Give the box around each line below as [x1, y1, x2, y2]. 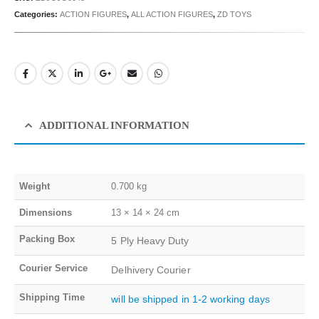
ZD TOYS [217, 9, 251, 19]
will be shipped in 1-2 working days [111, 293, 270, 305]
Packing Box [19, 233, 75, 244]
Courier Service [19, 262, 88, 273]
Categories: [14, 9, 60, 19]
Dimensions [19, 206, 73, 218]
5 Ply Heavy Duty [111, 234, 189, 246]
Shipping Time [19, 291, 85, 303]
